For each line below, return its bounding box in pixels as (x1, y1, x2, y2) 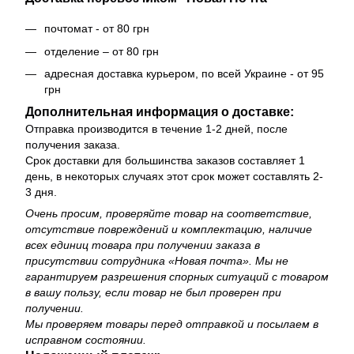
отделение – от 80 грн (44, 44, 159, 58)
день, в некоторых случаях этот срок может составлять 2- (25, 170, 323, 183)
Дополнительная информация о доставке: (25, 105, 294, 119)
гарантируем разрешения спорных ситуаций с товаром (25, 270, 329, 284)
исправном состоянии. (25, 333, 146, 347)
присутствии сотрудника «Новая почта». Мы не (25, 254, 288, 268)
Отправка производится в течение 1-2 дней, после (25, 122, 288, 136)
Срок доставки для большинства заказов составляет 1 (25, 154, 305, 168)
